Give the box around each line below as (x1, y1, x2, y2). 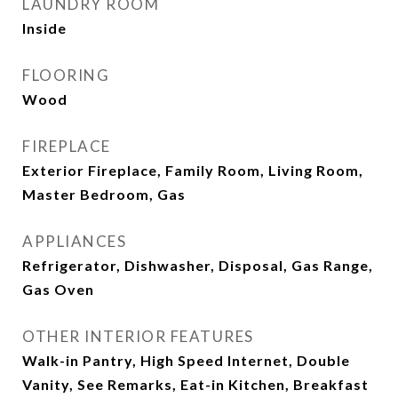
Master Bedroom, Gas (22, 186, 186, 203)
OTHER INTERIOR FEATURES (22, 327, 254, 346)
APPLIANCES (22, 232, 126, 251)
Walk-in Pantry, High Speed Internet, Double (22, 352, 350, 369)
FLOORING (22, 66, 109, 84)
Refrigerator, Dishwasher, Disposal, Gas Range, (22, 257, 373, 274)
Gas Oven (22, 281, 94, 298)
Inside (22, 20, 67, 36)
